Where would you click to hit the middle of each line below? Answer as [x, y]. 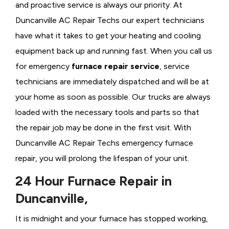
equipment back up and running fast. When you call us [114, 51]
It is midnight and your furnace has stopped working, [112, 219]
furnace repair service [116, 66]
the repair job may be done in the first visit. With [103, 128]
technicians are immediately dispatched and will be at [112, 82]
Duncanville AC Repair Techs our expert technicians [110, 20]
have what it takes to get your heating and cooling [108, 36]
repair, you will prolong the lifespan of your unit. [102, 158]
